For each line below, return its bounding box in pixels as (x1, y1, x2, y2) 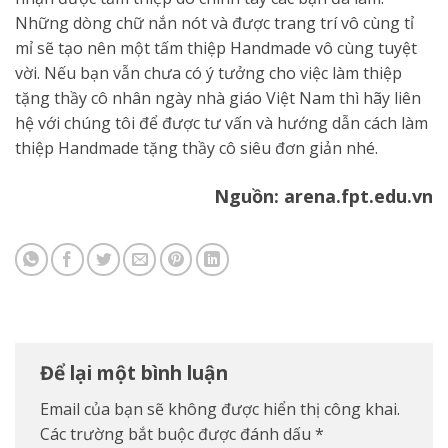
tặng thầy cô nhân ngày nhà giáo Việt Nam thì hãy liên (15, 86, 421, 109)
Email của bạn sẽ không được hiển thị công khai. (40, 398, 400, 421)
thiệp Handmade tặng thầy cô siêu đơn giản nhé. (15, 136, 378, 159)
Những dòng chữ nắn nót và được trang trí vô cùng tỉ (15, 11, 414, 34)
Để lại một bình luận (40, 358, 233, 386)
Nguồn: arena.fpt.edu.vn (214, 183, 433, 208)
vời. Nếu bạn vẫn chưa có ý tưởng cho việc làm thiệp (15, 61, 402, 84)
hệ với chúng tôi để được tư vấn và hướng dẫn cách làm (15, 111, 428, 134)
